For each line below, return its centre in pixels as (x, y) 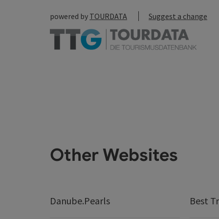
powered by (70, 16)
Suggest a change (178, 16)
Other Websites (114, 155)
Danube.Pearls (80, 201)
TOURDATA (108, 16)
